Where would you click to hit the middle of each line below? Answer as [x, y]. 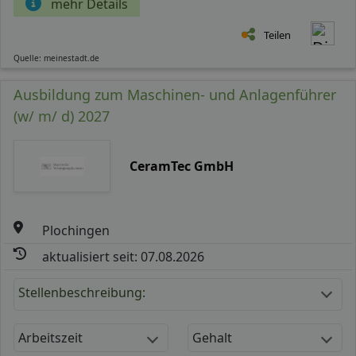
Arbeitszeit [50, 337]
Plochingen [76, 230]
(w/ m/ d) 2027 [62, 116]
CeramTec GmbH [181, 166]
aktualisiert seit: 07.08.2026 [124, 256]
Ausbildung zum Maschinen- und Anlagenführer [175, 94]
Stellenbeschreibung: [82, 292]
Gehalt [212, 337]
